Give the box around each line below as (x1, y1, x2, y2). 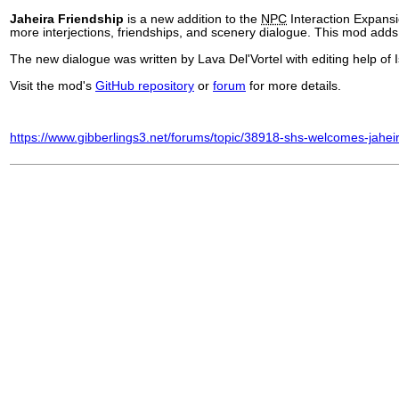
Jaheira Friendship (10, 12, 124, 26)
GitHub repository (95, 79, 194, 93)
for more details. (246, 79, 341, 93)
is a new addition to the (124, 12, 261, 26)
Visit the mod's (10, 79, 95, 93)
